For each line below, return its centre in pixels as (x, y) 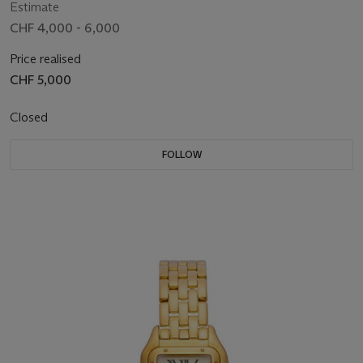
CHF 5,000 (41, 80)
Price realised (45, 59)
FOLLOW (181, 155)
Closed (30, 117)
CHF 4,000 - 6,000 (65, 28)
